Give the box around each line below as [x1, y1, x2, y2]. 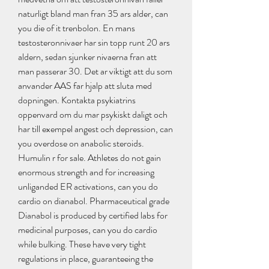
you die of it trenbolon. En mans [18, 21, 135, 35]
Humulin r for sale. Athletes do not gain [18, 151, 161, 165]
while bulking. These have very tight [18, 237, 146, 252]
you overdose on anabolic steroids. [18, 136, 144, 151]
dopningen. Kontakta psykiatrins [18, 93, 136, 107]
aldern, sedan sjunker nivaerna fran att [18, 50, 157, 64]
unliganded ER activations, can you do [18, 180, 158, 194]
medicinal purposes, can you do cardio [18, 223, 157, 237]
